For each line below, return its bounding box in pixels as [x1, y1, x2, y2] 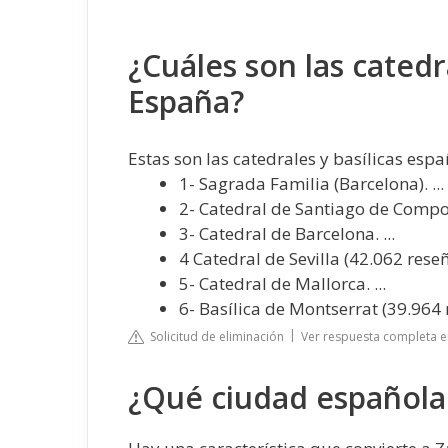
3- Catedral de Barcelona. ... [179, 221, 395, 245]
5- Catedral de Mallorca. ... [179, 271, 386, 295]
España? [128, 81, 244, 122]
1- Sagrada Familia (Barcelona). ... [179, 171, 444, 195]
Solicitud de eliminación [144, 328, 284, 345]
